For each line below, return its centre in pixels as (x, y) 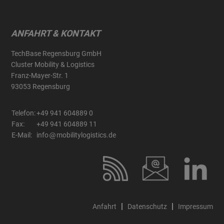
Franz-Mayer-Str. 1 (40, 75)
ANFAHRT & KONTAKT (56, 33)
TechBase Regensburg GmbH (56, 53)
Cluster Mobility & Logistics (53, 64)
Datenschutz (147, 206)
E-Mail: (23, 135)
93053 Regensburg (41, 86)
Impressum (195, 206)
